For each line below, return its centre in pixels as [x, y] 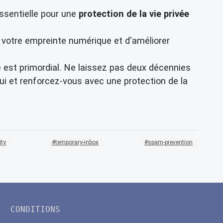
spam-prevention [170, 142]
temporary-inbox [77, 142]
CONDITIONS [35, 210]
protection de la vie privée [134, 13]
